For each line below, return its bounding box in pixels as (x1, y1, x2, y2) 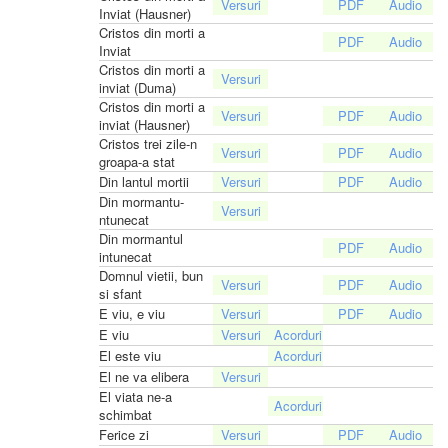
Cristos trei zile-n (99, 133, 197, 153)
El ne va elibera (99, 366, 189, 386)
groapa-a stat (99, 151, 175, 171)
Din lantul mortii (99, 171, 189, 191)
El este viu (99, 345, 161, 365)
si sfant (99, 283, 142, 303)
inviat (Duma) (99, 77, 176, 97)
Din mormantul (99, 228, 183, 248)
